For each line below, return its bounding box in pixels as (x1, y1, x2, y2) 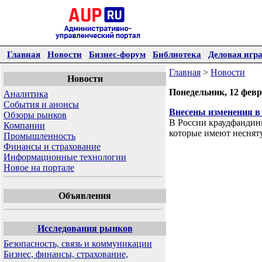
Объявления (58, 191, 111, 201)
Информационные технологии (4, 152, 126, 162)
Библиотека (153, 49, 201, 59)
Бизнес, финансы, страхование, (4, 249, 128, 259)
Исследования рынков (37, 223, 133, 233)
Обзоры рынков (4, 110, 67, 120)
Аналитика (4, 89, 48, 99)
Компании (4, 120, 45, 130)
